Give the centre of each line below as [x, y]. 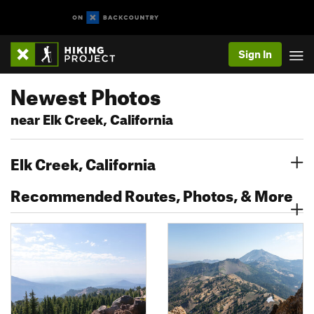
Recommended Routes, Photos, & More [152, 193]
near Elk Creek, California [92, 117]
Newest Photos [86, 93]
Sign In [255, 54]
